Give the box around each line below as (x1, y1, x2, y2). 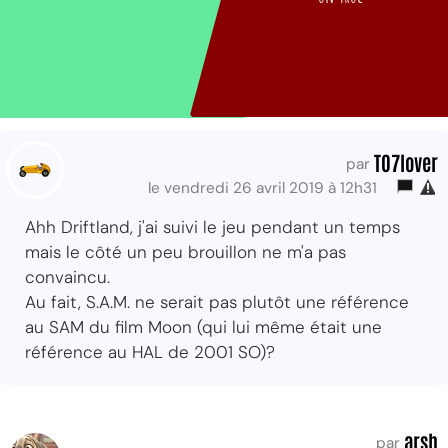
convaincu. (25, 265, 110, 288)
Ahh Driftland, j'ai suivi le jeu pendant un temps (25, 215, 400, 238)
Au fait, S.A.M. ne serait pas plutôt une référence (25, 290, 409, 313)
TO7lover (374, 148, 438, 175)
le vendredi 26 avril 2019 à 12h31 (148, 177, 385, 198)
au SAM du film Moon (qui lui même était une (25, 315, 382, 338)
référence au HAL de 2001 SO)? (25, 340, 275, 363)
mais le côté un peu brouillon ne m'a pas (25, 240, 346, 263)
